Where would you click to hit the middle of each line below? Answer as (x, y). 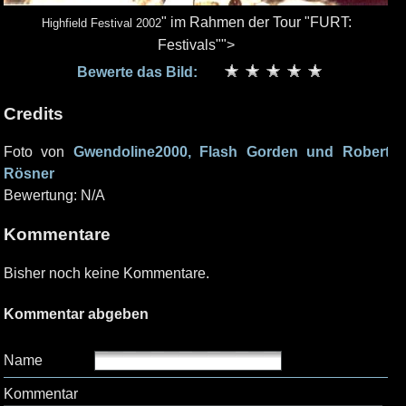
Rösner (29, 174)
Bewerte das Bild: (138, 72)
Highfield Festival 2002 (101, 23)
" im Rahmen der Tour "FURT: (256, 22)
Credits (34, 113)
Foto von (39, 152)
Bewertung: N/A (54, 196)
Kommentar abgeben (76, 314)
